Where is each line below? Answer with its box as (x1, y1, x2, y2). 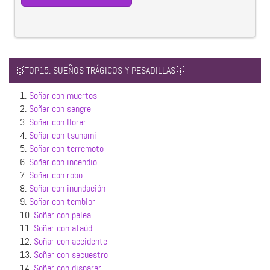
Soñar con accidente (34, 234, 107, 248)
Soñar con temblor (29, 195, 95, 208)
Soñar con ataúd (34, 221, 92, 234)
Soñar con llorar (29, 115, 86, 128)
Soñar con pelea (34, 208, 91, 221)
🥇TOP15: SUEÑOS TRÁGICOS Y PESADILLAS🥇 (15, 63, 185, 77)
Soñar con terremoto (29, 142, 104, 155)
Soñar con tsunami (29, 128, 96, 142)
